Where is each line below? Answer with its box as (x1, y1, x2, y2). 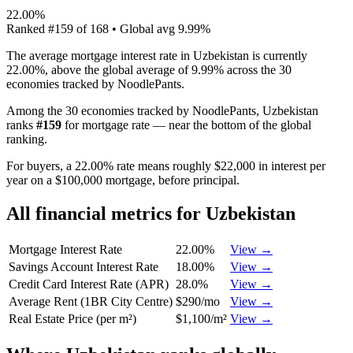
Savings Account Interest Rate (9, 259, 158, 273)
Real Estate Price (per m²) (9, 311, 136, 325)
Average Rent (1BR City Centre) (9, 294, 173, 308)
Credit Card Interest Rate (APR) (9, 277, 169, 291)
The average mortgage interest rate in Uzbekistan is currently (6, 48, 307, 62)
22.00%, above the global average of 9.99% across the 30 (6, 62, 292, 76)
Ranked (6, 21, 48, 35)
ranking (6, 132, 44, 146)
